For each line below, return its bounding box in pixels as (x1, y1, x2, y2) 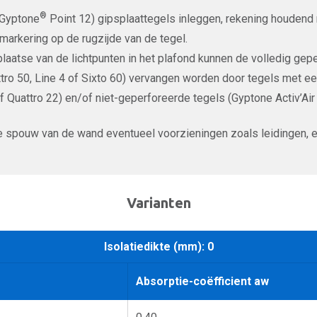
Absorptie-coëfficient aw (136, 275, 269, 289)
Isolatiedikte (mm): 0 (103, 240, 214, 254)
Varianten (126, 195, 191, 212)
